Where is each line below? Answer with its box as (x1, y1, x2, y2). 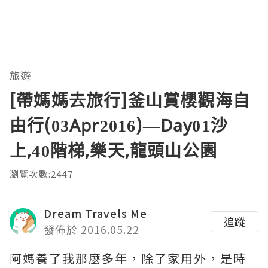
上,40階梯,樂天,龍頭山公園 (10, 139, 217, 162)
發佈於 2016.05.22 (44, 221, 139, 237)
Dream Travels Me (44, 205, 147, 221)
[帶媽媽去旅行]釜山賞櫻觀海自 (10, 89, 250, 112)
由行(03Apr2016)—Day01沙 (10, 114, 228, 137)
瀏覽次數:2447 (10, 167, 73, 181)
